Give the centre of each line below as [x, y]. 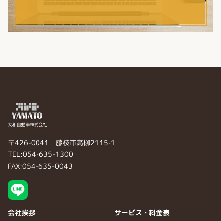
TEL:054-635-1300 [40, 154]
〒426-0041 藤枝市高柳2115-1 [62, 142]
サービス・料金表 [142, 212]
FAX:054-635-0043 [40, 166]
